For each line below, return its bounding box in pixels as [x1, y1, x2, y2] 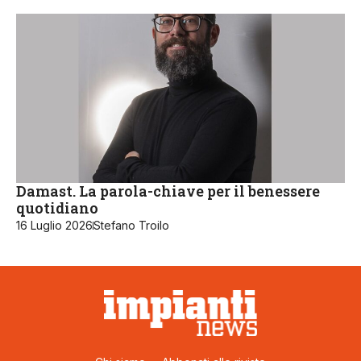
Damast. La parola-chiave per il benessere [16, 181, 320, 201]
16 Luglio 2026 [16, 218, 93, 233]
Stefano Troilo [93, 218, 169, 233]
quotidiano [16, 198, 98, 218]
